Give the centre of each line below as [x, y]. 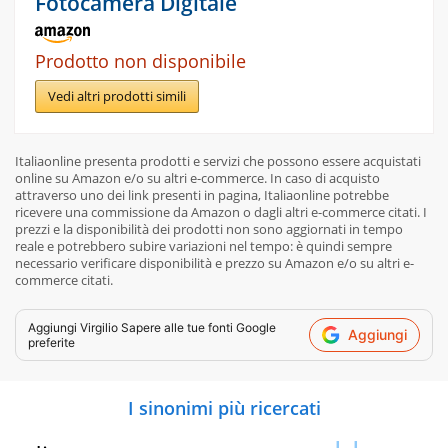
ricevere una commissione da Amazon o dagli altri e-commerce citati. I [221, 211]
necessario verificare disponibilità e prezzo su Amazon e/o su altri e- [214, 262]
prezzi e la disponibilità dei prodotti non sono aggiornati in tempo [209, 228]
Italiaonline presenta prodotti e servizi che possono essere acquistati [218, 160]
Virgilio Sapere [120, 327]
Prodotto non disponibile [140, 61]
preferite [51, 342]
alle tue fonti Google [218, 327]
